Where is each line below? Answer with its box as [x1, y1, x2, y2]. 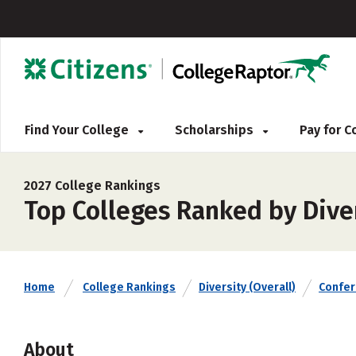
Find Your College [25, 122, 132, 137]
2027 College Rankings [24, 178, 161, 193]
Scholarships [175, 122, 257, 137]
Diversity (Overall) [199, 281, 296, 294]
